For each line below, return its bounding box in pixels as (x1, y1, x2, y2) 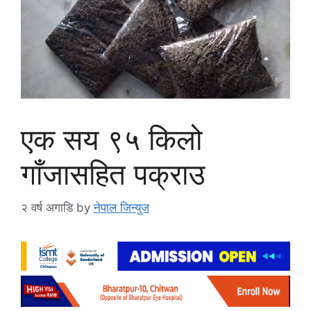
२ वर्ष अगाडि (21, 201, 73, 215)
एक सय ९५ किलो (21, 121, 202, 157)
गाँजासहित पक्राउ (21, 155, 205, 192)
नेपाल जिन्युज (94, 201, 149, 215)
